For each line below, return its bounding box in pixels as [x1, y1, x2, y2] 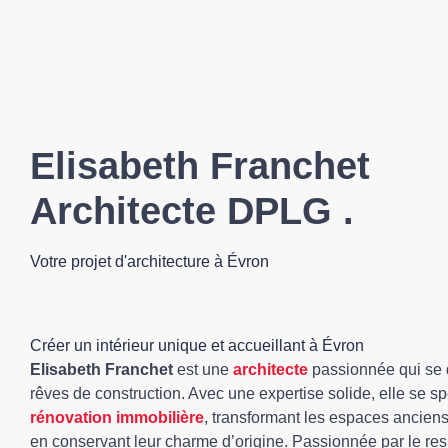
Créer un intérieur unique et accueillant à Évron [30, 337, 364, 354]
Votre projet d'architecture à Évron [30, 253, 269, 270]
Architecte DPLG [30, 190, 332, 232]
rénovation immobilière [30, 409, 204, 426]
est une [173, 361, 233, 378]
